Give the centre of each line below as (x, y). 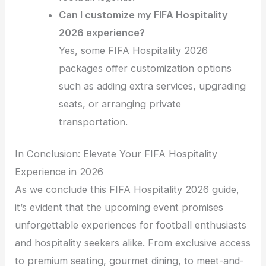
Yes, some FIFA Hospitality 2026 (134, 50)
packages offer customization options (145, 68)
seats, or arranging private (120, 104)
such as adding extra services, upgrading (153, 86)
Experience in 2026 (59, 172)
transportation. (94, 121)
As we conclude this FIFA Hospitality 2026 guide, (127, 190)
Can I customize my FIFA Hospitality (144, 15)
